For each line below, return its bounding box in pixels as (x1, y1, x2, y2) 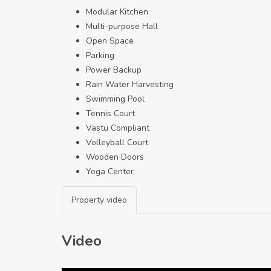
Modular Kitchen (86, 6, 148, 18)
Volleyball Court (86, 137, 148, 149)
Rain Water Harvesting (86, 79, 174, 91)
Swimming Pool (86, 93, 145, 105)
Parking (86, 50, 114, 62)
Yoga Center (86, 166, 134, 178)
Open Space (86, 35, 134, 47)
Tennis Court (86, 108, 135, 120)
